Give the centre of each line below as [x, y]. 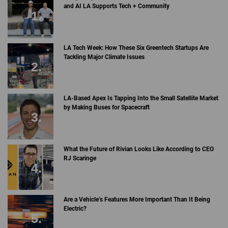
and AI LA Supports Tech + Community [116, 6]
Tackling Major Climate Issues [104, 57]
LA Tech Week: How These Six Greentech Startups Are [136, 48]
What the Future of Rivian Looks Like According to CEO [138, 149]
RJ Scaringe [80, 158]
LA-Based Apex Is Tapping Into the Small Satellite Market [141, 98]
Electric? [75, 209]
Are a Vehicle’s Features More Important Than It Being [137, 200]
